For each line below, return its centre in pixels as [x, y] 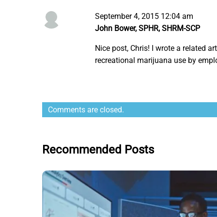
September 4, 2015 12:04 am [144, 16]
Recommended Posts [98, 150]
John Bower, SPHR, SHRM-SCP [148, 29]
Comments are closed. [86, 110]
